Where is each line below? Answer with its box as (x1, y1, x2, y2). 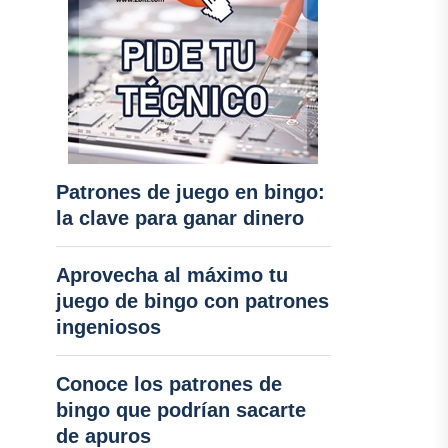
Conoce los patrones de (55, 373, 282, 395)
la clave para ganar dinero (55, 207, 304, 229)
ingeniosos (55, 316, 161, 338)
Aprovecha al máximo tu (55, 264, 288, 286)
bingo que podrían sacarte (55, 399, 306, 421)
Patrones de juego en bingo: (55, 181, 325, 203)
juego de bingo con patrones (55, 290, 329, 312)
